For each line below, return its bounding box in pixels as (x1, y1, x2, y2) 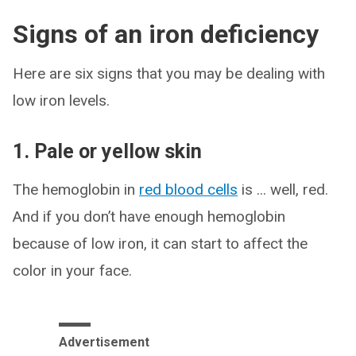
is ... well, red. (238, 180, 328, 199)
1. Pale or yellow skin (13, 139, 202, 163)
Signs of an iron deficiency (13, 18, 319, 49)
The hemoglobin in (13, 180, 139, 199)
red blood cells (139, 180, 238, 199)
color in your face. (13, 261, 132, 280)
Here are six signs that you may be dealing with (13, 64, 325, 83)
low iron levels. (13, 91, 110, 110)
